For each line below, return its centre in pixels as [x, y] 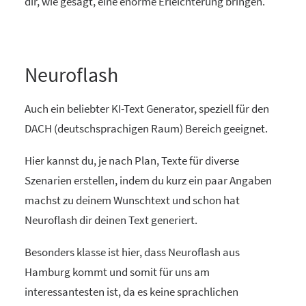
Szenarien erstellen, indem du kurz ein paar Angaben [148, 180]
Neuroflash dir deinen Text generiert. [111, 220]
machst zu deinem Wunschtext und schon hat [132, 200]
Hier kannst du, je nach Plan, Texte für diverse [132, 160]
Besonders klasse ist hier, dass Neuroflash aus [132, 252]
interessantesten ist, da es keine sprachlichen [131, 291]
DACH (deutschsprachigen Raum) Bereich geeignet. [146, 128]
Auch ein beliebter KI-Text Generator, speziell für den [147, 108]
